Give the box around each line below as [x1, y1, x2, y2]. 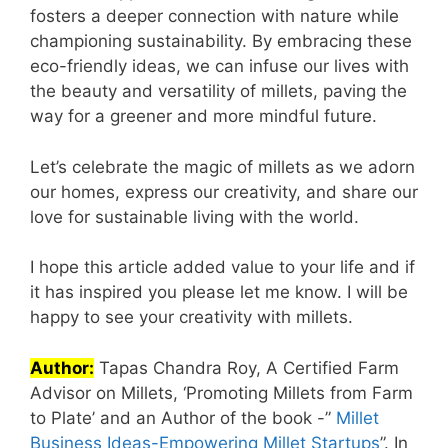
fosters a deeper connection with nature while [30, 6, 399, 27]
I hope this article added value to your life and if [30, 257, 415, 278]
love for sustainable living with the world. [30, 206, 359, 227]
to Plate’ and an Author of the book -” [30, 407, 336, 428]
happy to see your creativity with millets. [30, 307, 353, 328]
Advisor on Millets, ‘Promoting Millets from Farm [30, 382, 413, 403]
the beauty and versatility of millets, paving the [30, 81, 407, 102]
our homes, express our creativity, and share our [30, 181, 418, 202]
